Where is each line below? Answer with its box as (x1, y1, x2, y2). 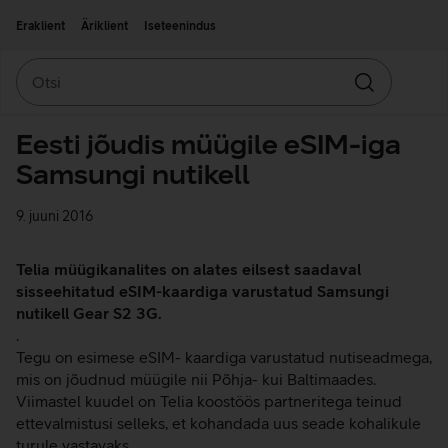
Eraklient (16, 19, 65, 33)
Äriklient (81, 19, 128, 33)
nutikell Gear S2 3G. (16, 304, 162, 322)
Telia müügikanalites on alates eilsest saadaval (16, 260, 361, 278)
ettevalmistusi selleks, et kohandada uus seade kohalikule (16, 414, 421, 432)
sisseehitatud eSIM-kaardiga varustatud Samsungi (16, 282, 389, 300)
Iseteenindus (144, 19, 216, 33)
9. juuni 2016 (16, 208, 93, 224)
